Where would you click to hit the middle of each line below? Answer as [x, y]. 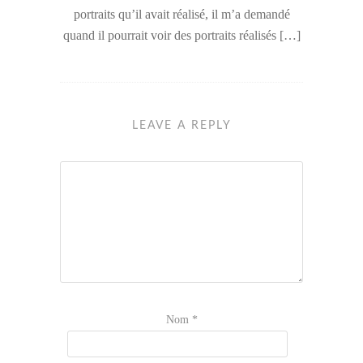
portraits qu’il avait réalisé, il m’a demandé [181, 15]
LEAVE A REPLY [181, 126]
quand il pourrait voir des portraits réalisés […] [181, 36]
